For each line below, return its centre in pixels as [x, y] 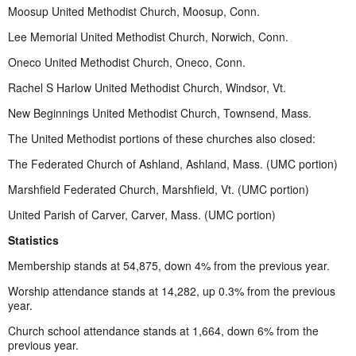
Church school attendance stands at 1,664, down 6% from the [163, 330]
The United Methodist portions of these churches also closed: [162, 138]
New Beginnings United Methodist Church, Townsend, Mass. [160, 112]
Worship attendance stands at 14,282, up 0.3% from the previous [172, 290]
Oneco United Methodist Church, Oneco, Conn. [127, 62]
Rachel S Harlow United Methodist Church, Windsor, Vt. [147, 87]
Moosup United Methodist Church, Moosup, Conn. [134, 11]
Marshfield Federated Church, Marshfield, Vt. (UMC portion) [159, 189]
